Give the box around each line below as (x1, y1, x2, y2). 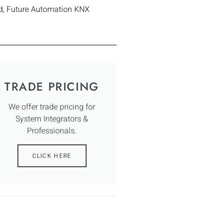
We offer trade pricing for (8, 101, 95, 113)
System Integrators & (15, 112, 88, 125)
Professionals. (27, 124, 77, 137)
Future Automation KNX (6, 3, 90, 15)
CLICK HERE (32, 151, 72, 160)
